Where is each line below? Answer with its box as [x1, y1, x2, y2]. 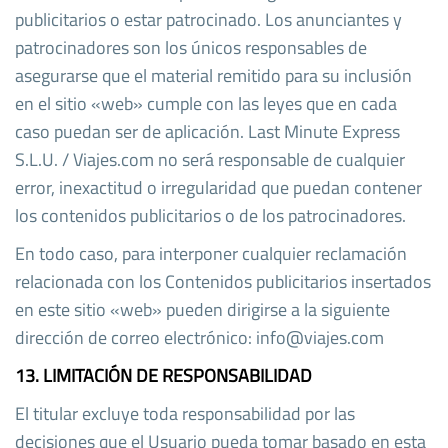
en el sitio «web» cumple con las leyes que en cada [15, 89, 397, 117]
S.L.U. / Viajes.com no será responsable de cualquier [15, 145, 405, 173]
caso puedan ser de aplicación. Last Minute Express [15, 117, 400, 145]
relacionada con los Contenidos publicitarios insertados [15, 267, 431, 295]
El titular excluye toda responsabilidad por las [15, 399, 355, 427]
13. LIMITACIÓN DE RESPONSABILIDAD [15, 361, 312, 389]
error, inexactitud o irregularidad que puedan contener [15, 173, 422, 201]
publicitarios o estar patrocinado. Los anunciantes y [15, 5, 402, 33]
